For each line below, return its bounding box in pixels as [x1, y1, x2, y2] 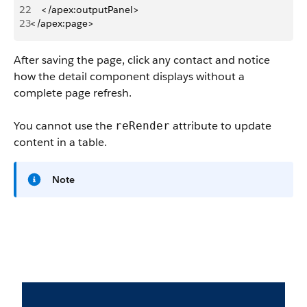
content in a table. [14, 135, 107, 149]
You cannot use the [14, 119, 115, 133]
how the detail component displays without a [14, 69, 245, 84]
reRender [115, 119, 170, 132]
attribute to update [170, 119, 271, 133]
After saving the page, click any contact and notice [14, 53, 270, 67]
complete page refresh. [14, 86, 132, 100]
